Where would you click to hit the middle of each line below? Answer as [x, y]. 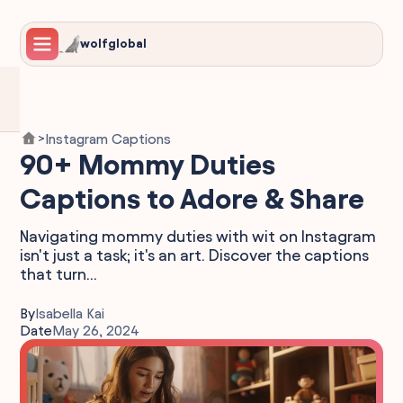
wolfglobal [114, 44]
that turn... [59, 274]
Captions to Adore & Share [193, 199]
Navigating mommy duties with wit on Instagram [198, 236]
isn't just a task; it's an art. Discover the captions [195, 255]
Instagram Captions [108, 139]
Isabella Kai [70, 313]
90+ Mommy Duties [148, 165]
